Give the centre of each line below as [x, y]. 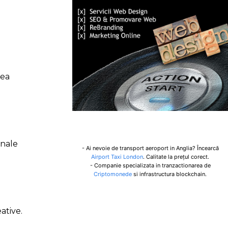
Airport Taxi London [117, 157]
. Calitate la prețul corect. [176, 157]
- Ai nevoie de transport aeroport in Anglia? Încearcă [150, 148]
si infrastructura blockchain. [169, 174]
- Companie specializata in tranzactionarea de [150, 165]
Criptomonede [113, 174]
